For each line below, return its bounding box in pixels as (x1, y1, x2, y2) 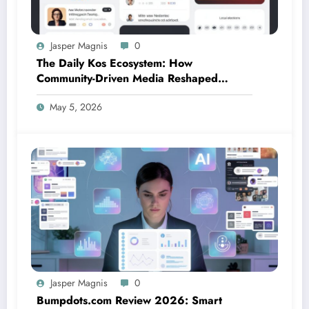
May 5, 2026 (50, 100, 102, 114)
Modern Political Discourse (37, 86, 172, 102)
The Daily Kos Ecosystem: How (37, 55, 192, 72)
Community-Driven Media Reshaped (37, 70, 218, 87)
